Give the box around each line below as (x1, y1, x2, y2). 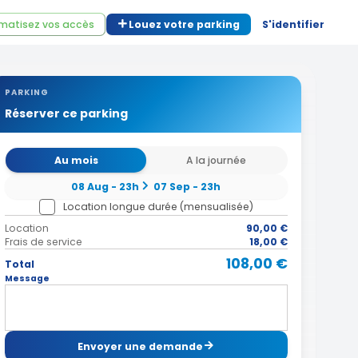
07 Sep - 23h (153, 179, 221, 193)
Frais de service (4, 235, 82, 249)
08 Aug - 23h (71, 179, 140, 193)
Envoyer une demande (78, 339, 204, 353)
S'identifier (262, 18, 324, 31)
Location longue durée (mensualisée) (62, 199, 253, 213)
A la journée (185, 153, 246, 167)
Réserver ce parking (4, 105, 128, 121)
